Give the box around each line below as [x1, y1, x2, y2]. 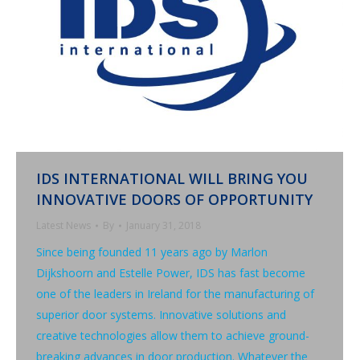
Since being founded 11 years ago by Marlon [36, 243, 268, 260]
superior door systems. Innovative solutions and [36, 306, 286, 322]
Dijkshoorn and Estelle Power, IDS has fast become [36, 264, 305, 280]
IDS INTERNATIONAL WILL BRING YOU [36, 168, 308, 188]
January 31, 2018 [126, 218, 201, 232]
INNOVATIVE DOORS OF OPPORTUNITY [36, 189, 313, 209]
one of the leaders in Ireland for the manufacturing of [36, 285, 314, 301]
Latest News [36, 218, 91, 232]
